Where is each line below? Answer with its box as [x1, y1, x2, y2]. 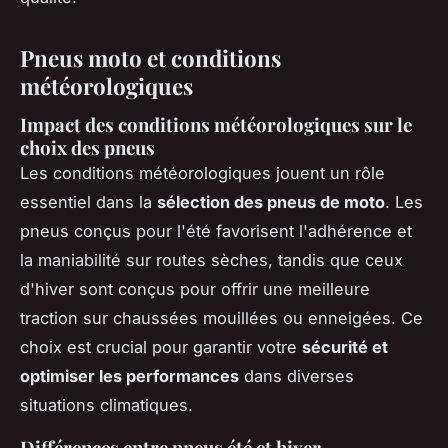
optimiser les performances [20, 365, 239, 386]
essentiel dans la [20, 191, 157, 212]
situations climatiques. [20, 394, 193, 415]
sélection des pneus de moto [157, 191, 385, 212]
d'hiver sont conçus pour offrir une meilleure [20, 278, 370, 299]
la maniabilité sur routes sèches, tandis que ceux [20, 249, 403, 270]
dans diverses [239, 365, 354, 386]
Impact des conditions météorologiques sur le [20, 111, 412, 137]
